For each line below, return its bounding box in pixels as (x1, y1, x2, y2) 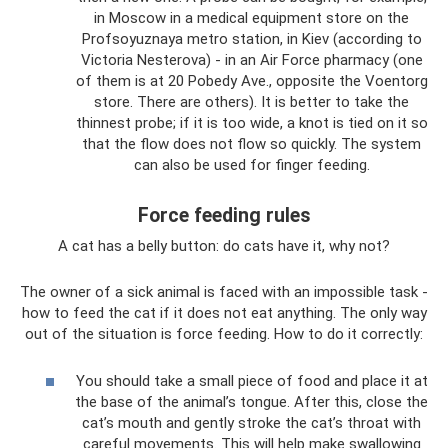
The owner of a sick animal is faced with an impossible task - (20, 283, 428, 301)
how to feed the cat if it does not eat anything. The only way (21, 304, 427, 322)
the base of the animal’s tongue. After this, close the (75, 392, 428, 411)
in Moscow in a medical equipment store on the (94, 9, 409, 27)
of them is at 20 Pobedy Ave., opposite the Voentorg (75, 72, 428, 90)
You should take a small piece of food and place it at (75, 371, 428, 390)
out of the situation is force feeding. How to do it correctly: (25, 325, 423, 343)
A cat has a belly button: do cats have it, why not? (58, 237, 390, 255)
